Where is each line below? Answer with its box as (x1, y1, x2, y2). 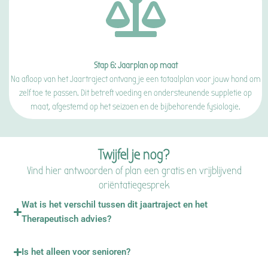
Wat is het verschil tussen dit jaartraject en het (22, 199, 208, 210)
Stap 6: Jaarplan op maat (93, 60, 178, 71)
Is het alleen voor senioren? (22, 246, 131, 257)
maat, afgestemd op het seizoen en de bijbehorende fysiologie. (31, 101, 240, 112)
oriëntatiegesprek (99, 179, 169, 191)
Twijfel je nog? (98, 147, 170, 163)
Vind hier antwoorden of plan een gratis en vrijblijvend (26, 165, 242, 177)
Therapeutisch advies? (22, 214, 112, 224)
